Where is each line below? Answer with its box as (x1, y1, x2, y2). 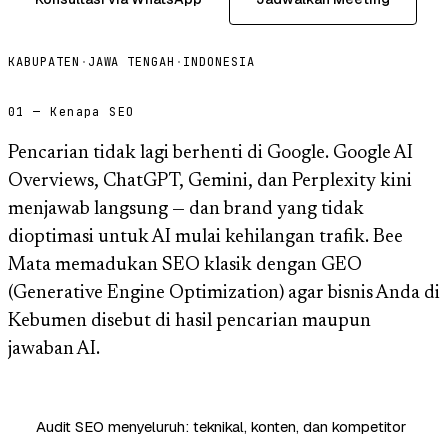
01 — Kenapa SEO (8, 103, 135, 120)
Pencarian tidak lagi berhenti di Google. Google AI (8, 143, 413, 163)
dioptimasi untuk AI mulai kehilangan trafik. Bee (8, 227, 403, 247)
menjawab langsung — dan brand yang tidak (8, 199, 364, 219)
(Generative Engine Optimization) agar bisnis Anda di (8, 283, 440, 303)
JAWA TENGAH (87, 53, 176, 70)
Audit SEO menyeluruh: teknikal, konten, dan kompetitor (36, 416, 406, 436)
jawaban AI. (8, 339, 100, 359)
